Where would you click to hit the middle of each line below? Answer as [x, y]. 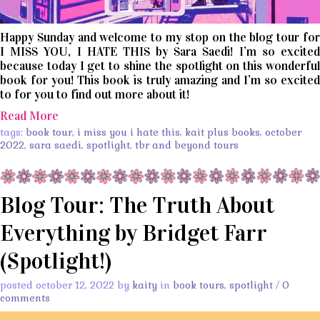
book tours [199, 285]
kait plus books [222, 132]
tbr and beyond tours [187, 145]
